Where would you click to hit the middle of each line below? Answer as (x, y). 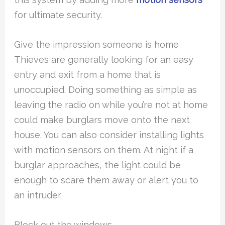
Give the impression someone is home (97, 44)
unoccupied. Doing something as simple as (106, 89)
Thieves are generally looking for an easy (104, 59)
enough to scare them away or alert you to (106, 180)
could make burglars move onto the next (102, 120)
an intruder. (38, 195)
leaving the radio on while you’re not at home (111, 104)
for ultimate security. (58, 15)
